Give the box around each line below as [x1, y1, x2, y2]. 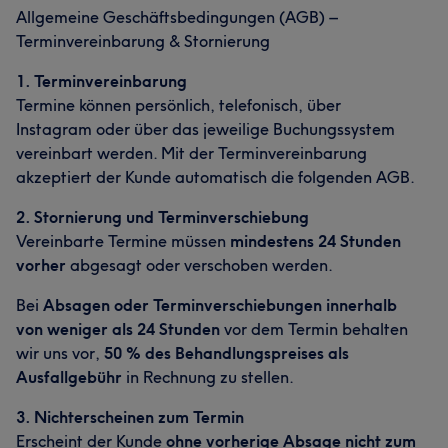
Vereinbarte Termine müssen [16, 231, 230, 251]
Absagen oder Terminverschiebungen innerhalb [43, 295, 397, 315]
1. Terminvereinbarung [16, 71, 187, 91]
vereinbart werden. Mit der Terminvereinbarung [16, 143, 367, 163]
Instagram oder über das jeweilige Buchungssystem [16, 119, 395, 139]
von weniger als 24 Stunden [16, 319, 220, 339]
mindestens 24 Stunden [230, 231, 401, 251]
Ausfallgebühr [16, 367, 122, 387]
